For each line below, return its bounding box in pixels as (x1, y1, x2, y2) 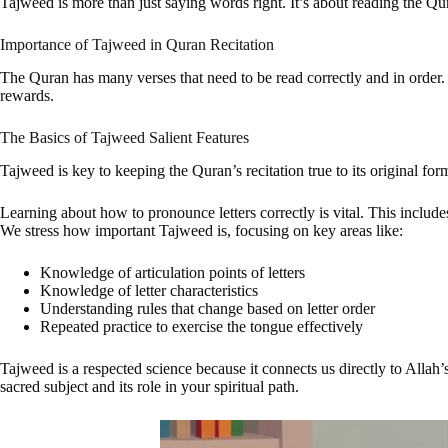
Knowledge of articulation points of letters (40, 263, 305, 281)
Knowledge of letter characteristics (40, 281, 258, 299)
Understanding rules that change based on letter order (40, 299, 375, 317)
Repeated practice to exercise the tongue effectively (40, 317, 363, 335)
